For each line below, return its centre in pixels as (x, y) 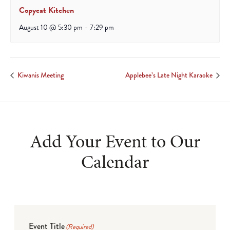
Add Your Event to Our (115, 141)
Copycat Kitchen (46, 11)
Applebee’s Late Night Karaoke (170, 75)
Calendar (115, 162)
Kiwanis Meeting (40, 75)
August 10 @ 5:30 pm (51, 28)
